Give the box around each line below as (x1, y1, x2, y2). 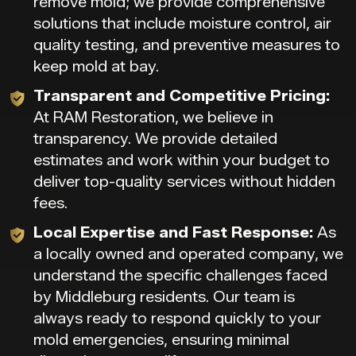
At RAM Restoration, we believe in (33, 109, 273, 126)
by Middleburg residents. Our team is (33, 288, 295, 306)
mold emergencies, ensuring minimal (33, 331, 289, 349)
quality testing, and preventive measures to (33, 37, 340, 54)
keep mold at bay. (33, 58, 159, 75)
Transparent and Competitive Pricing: (33, 87, 330, 105)
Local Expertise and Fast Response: (33, 224, 313, 242)
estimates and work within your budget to (33, 152, 330, 169)
